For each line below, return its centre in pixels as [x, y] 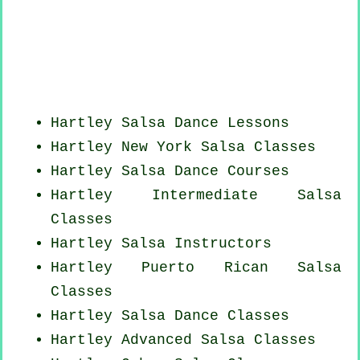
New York [157, 147]
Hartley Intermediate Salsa [196, 196]
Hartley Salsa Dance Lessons [170, 123]
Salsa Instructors [196, 244]
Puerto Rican [205, 268]
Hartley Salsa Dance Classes [170, 316]
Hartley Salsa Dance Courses [170, 172]
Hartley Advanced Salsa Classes [183, 340]
